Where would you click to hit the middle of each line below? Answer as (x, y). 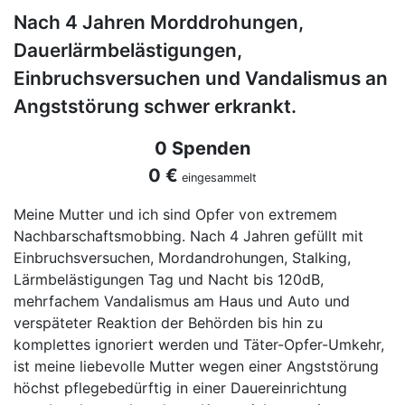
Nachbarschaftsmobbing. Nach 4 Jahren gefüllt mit (188, 236)
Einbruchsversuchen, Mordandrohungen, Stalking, (182, 258)
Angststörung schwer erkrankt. (155, 107)
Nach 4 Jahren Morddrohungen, (159, 23)
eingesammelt (217, 178)
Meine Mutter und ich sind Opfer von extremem (175, 215)
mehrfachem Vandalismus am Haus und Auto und (182, 301)
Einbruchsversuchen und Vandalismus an (201, 79)
